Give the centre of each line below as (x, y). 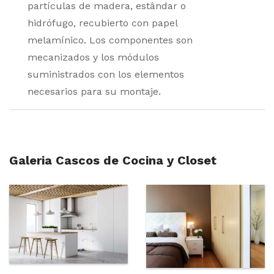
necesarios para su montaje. (94, 92)
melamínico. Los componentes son (110, 40)
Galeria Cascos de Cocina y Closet (113, 161)
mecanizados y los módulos (93, 57)
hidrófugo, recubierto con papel (102, 23)
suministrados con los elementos (106, 75)
